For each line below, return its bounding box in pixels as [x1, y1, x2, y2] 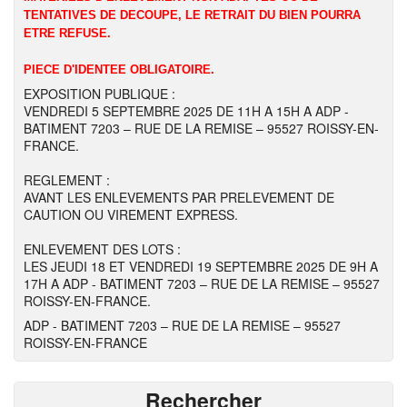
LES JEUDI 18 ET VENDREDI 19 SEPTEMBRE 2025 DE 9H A [24, 257, 378, 275]
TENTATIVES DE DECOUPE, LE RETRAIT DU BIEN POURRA [24, 8, 361, 22]
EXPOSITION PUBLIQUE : [24, 84, 175, 103]
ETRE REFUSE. [24, 26, 111, 40]
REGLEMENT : [24, 171, 110, 189]
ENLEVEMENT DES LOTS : [24, 240, 181, 258]
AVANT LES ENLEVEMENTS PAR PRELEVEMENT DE [24, 188, 334, 206]
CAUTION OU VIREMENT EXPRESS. [24, 205, 238, 223]
